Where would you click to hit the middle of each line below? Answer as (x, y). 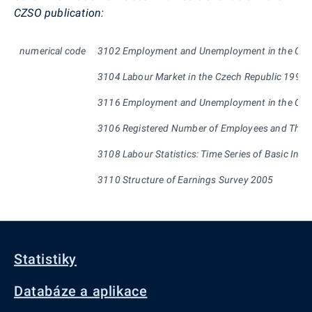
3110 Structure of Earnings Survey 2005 (186, 179)
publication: (75, 13)
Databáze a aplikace (81, 291)
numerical (42, 50)
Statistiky (45, 259)
